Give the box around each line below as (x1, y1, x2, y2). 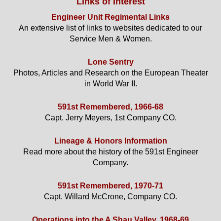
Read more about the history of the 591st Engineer (23, 147, 198, 156)
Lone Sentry (87, 58, 134, 67)
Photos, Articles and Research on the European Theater (13, 69, 208, 77)
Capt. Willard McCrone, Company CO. (44, 192, 177, 201)
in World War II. (84, 79, 137, 88)
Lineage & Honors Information (54, 137, 167, 146)
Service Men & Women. (69, 35, 152, 43)
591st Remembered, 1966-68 (58, 103, 163, 111)
